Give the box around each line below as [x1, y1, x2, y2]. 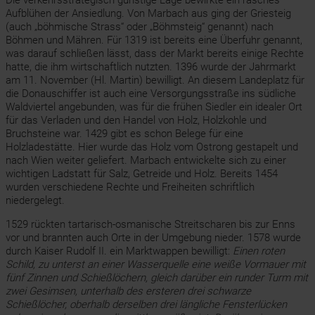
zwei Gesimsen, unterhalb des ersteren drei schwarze [5, 285, 251, 297]
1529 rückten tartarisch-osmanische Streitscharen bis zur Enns [5, 218, 295, 231]
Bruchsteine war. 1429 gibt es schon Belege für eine [5, 127, 243, 140]
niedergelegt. [5, 194, 65, 207]
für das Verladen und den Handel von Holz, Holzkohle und [5, 114, 266, 127]
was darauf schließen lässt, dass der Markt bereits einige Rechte [5, 47, 304, 60]
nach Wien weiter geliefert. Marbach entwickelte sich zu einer [5, 154, 286, 167]
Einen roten [232, 245, 285, 257]
